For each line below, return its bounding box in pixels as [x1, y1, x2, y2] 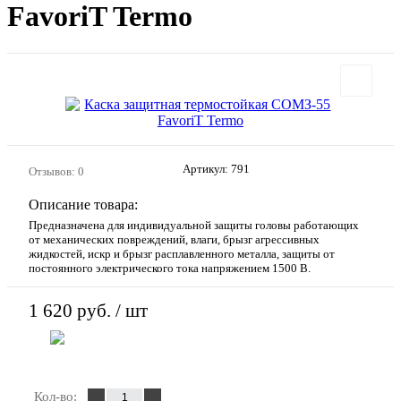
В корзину [138, 346, 200, 363]
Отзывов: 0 [29, 164, 84, 178]
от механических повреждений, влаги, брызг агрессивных [29, 232, 320, 246]
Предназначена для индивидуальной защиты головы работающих [29, 218, 359, 232]
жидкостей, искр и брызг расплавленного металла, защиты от [29, 246, 335, 260]
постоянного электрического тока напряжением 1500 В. [29, 260, 311, 275]
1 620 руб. [29, 300, 111, 322]
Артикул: [183, 161, 231, 175]
